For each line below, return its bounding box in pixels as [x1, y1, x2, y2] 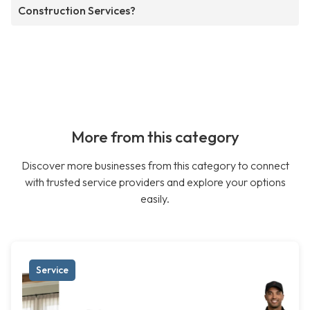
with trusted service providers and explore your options [24, 175, 286, 190]
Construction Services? [18, 3, 136, 18]
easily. [140, 192, 170, 206]
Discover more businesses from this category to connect [21, 158, 289, 173]
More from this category [71, 127, 239, 147]
